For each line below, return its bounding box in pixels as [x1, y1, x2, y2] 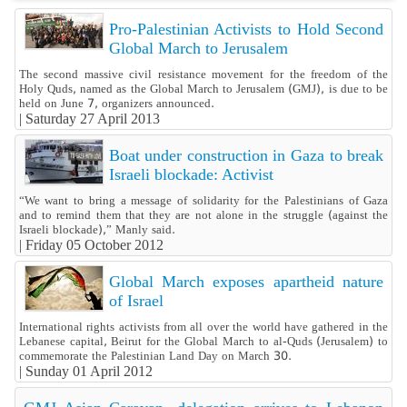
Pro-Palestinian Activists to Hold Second [108, 20, 384, 39]
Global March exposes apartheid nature [108, 273, 384, 292]
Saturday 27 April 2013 [25, 111, 160, 127]
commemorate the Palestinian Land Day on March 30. [18, 349, 292, 363]
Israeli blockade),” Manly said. [18, 223, 175, 237]
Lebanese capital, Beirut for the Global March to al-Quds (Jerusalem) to [18, 334, 389, 349]
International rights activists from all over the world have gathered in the [18, 320, 389, 334]
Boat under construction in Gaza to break [108, 146, 384, 165]
